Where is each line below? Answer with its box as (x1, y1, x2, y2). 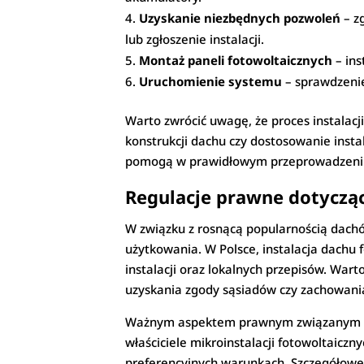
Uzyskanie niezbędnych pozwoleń (139, 10, 341, 27)
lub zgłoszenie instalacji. (125, 31, 265, 48)
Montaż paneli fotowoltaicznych (139, 52, 333, 69)
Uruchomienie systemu (139, 73, 283, 90)
